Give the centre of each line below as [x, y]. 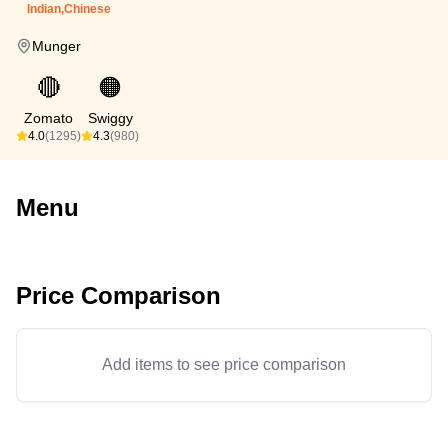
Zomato [48, 118]
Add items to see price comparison [224, 364]
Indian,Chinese [69, 9]
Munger [56, 46]
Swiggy [110, 118]
